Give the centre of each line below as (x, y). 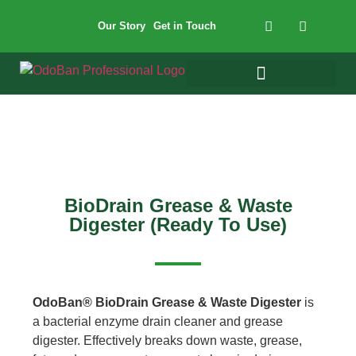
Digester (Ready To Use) (178, 224)
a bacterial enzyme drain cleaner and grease (158, 321)
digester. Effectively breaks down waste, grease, (168, 340)
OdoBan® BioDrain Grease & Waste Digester (167, 302)
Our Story (121, 26)
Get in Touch (184, 26)
